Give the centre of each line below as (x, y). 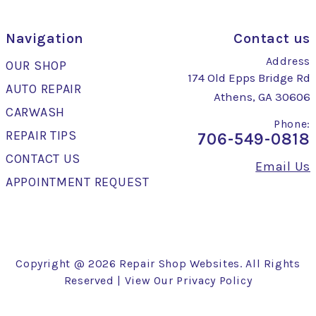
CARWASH (36, 112)
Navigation (45, 38)
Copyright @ (52, 263)
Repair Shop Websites (180, 263)
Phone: (292, 123)
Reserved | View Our (120, 280)
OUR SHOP (36, 65)
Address (288, 61)
